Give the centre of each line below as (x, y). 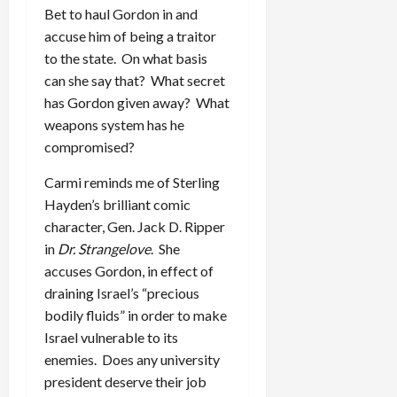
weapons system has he (114, 124)
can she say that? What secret (135, 80)
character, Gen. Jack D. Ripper (135, 226)
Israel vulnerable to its (111, 337)
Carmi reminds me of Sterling (132, 182)
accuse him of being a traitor (130, 35)
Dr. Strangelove (104, 248)
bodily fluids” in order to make (136, 315)
